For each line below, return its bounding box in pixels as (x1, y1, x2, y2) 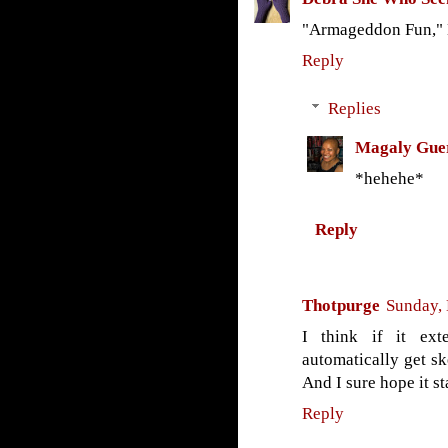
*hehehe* (354, 169, 424, 189)
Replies (327, 99, 381, 119)
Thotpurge (301, 295, 380, 315)
